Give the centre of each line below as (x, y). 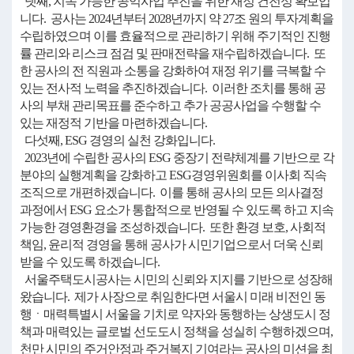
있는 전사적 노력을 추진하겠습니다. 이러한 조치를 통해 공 (173, 88)
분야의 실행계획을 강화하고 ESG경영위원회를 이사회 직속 (173, 175)
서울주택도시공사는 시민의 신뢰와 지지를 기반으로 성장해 (176, 279)
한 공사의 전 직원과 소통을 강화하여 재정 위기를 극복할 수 (173, 71)
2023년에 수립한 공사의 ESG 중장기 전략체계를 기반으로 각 (177, 158)
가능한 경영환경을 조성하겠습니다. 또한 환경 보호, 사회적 (173, 227)
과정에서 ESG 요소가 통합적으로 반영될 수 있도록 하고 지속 (177, 210)
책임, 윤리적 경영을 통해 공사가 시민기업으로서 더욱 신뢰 (171, 245)
